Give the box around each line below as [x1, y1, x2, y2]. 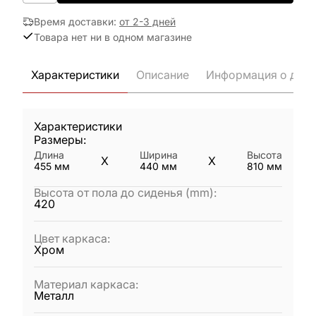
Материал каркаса [34, 277, 135, 291]
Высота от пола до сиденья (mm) [34, 186, 214, 200]
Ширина [139, 149, 178, 161]
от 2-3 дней [119, 16, 176, 28]
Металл [34, 288, 74, 303]
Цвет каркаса [34, 231, 107, 245]
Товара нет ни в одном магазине [34, 30, 192, 43]
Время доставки [34, 16, 114, 28]
